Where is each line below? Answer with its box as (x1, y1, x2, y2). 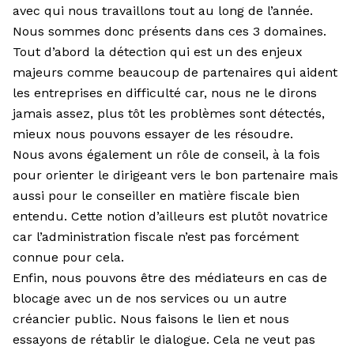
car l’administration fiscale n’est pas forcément (13, 228, 299, 244)
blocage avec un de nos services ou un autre (13, 290, 287, 306)
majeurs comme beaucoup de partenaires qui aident (13, 64, 337, 80)
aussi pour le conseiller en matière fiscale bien (13, 187, 299, 203)
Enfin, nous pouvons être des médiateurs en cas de (13, 269, 327, 285)
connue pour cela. (13, 249, 124, 265)
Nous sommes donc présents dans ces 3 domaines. (13, 23, 326, 39)
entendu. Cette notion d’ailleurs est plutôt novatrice (13, 208, 328, 224)
